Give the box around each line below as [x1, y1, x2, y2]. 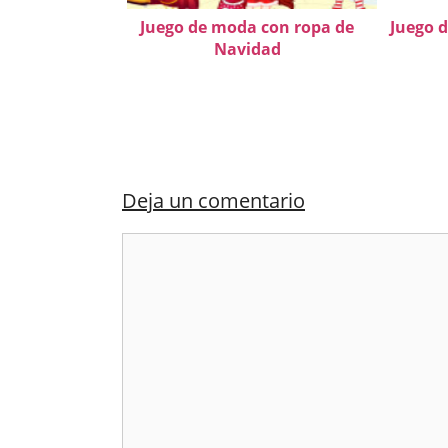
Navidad [213, 38, 281, 60]
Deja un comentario [122, 187, 305, 214]
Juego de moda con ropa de [140, 16, 354, 38]
